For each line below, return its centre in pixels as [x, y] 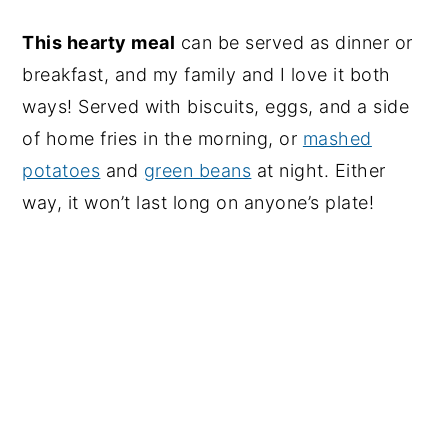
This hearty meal [99, 42]
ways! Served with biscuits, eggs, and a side [216, 106]
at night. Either [318, 170]
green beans [197, 170]
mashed [337, 138]
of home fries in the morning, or [162, 138]
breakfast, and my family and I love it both [206, 74]
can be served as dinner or [294, 42]
